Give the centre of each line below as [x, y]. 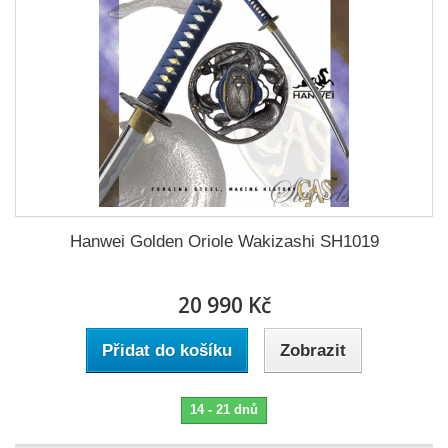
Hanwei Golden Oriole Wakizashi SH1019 [224, 241]
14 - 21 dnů [224, 409]
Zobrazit [313, 350]
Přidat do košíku [167, 350]
